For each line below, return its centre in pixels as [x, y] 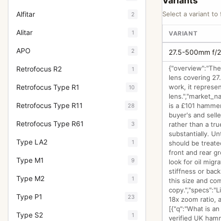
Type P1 [29, 197]
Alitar [24, 32]
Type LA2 [32, 142]
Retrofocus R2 [39, 69]
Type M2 [30, 178]
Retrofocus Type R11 [50, 105]
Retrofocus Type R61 [50, 124]
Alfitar [26, 14]
